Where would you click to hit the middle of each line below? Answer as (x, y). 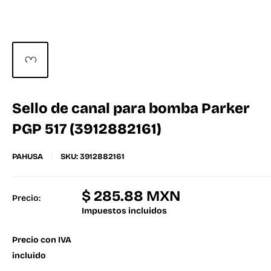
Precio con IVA (42, 240)
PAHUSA (28, 157)
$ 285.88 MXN (131, 196)
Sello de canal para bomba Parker (131, 108)
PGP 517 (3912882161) (87, 129)
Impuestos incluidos (124, 211)
